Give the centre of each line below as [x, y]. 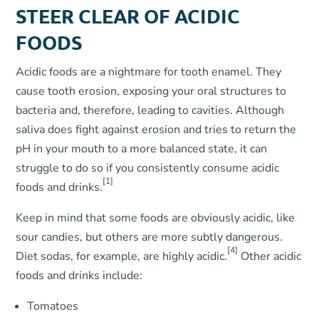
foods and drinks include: [79, 276]
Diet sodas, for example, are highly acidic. [122, 256]
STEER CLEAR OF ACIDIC [128, 16]
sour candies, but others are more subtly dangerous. [150, 237]
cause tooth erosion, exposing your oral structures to [151, 91]
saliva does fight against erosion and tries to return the [156, 130]
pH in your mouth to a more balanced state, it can [142, 149]
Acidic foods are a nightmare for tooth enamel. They [149, 72]
